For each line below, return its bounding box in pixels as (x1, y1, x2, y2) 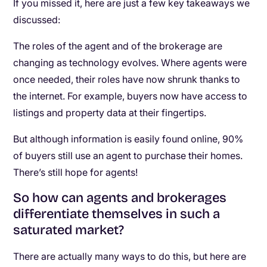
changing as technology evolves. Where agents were (13, 57, 247, 69)
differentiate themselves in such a (13, 206, 221, 222)
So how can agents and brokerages (13, 190, 227, 206)
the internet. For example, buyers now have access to (13, 90, 248, 102)
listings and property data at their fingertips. (13, 107, 207, 119)
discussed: (13, 14, 61, 26)
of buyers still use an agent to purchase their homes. (13, 150, 243, 162)
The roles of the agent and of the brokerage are (13, 40, 223, 52)
